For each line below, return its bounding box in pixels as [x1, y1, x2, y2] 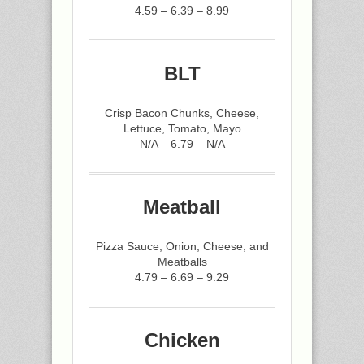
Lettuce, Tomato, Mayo [123, 121, 241, 135]
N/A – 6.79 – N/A [139, 136, 225, 150]
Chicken [144, 328, 220, 351]
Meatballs [157, 254, 207, 268]
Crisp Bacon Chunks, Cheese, [105, 106, 259, 119]
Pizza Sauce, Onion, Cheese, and [95, 239, 269, 253]
